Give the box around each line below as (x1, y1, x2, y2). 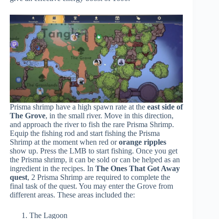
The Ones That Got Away (95, 164, 180, 173)
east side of (147, 102, 183, 111)
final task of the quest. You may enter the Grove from (10, 181, 173, 190)
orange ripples (119, 137, 166, 146)
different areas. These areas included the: (10, 190, 135, 199)
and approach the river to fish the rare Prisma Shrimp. (10, 120, 174, 129)
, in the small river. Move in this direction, (45, 111, 174, 120)
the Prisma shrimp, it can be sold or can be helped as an (10, 155, 180, 164)
